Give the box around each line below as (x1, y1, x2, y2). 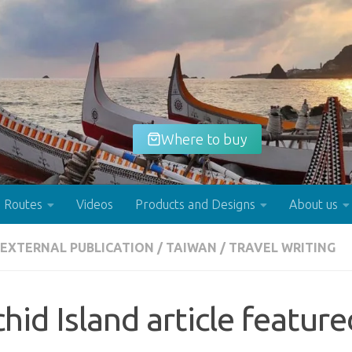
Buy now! (174, 255, 233, 272)
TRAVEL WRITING (229, 240, 335, 255)
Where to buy (160, 131, 247, 148)
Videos (76, 197, 113, 212)
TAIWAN (166, 240, 217, 255)
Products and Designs (135, 197, 255, 212)
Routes (4, 197, 42, 212)
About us (289, 197, 338, 212)
